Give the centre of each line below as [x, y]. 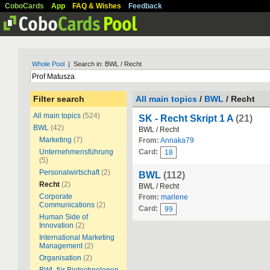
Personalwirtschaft [69, 172]
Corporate [56, 196]
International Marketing [77, 237]
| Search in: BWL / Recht [103, 64]
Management [61, 246]
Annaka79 [177, 140]
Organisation [60, 258]
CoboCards [24, 6]
